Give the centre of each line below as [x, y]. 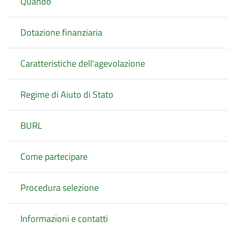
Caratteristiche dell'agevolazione [83, 64]
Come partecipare [54, 157]
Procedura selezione [60, 188]
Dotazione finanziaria [61, 33]
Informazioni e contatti [64, 219]
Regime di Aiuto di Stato [67, 95]
